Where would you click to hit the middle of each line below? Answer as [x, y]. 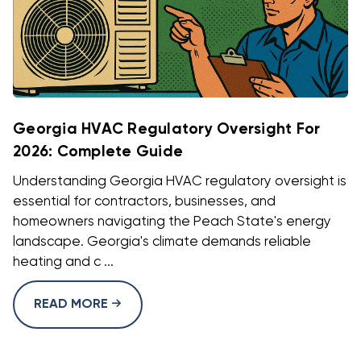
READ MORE [73, 305]
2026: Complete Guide [98, 152]
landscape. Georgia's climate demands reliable [162, 243]
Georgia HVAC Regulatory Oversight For [167, 130]
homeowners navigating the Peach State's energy [172, 222]
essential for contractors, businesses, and [144, 202]
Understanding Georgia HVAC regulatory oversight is [180, 182]
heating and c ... [63, 263]
